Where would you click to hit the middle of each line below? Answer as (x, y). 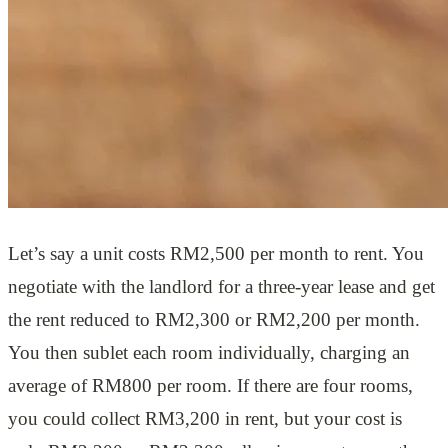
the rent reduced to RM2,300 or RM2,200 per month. (214, 320)
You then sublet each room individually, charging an (209, 353)
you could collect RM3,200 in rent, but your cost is (205, 419)
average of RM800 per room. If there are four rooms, (210, 386)
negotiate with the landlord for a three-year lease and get (221, 287)
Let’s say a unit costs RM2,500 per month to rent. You (216, 254)
